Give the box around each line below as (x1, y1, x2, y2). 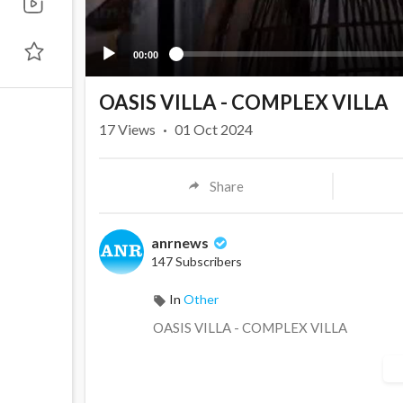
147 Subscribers (151, 254, 242, 270)
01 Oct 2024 (175, 121, 253, 139)
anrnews (151, 234, 211, 252)
